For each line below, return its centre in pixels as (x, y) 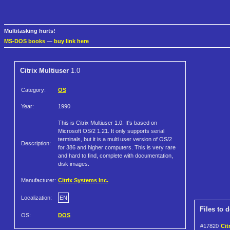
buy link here (71, 41)
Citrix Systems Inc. (83, 180)
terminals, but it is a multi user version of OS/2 (115, 139)
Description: (36, 143)
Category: (33, 90)
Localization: (36, 198)
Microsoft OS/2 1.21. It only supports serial (111, 131)
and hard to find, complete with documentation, (116, 156)
